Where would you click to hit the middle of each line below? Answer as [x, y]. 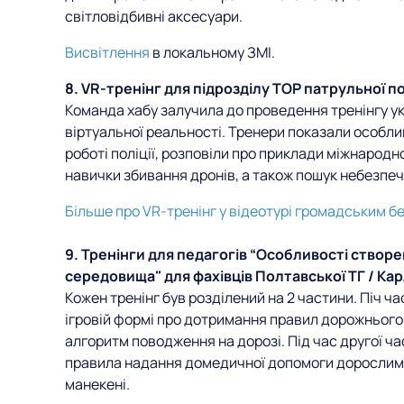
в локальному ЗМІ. [212, 52]
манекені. [99, 384]
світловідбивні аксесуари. [154, 16]
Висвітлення [107, 52]
